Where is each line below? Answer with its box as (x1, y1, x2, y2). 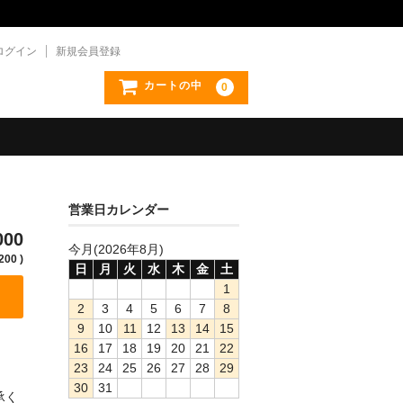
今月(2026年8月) (68, 241, 164, 256)
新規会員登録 (56, 44, 121, 58)
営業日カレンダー (68, 201, 169, 217)
